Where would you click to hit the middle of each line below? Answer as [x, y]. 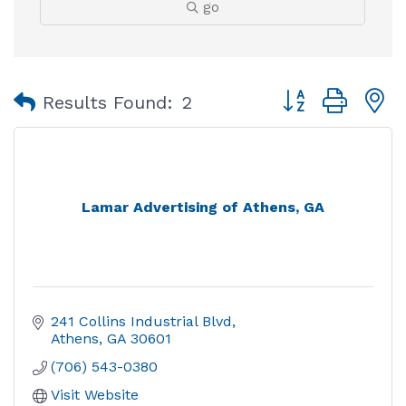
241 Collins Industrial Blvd [141, 321]
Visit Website [95, 395]
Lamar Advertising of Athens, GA [203, 207]
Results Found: [108, 102]
